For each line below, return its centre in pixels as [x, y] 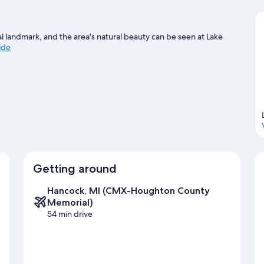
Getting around [75, 169]
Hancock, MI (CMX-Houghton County [128, 191]
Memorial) [70, 203]
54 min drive [70, 214]
